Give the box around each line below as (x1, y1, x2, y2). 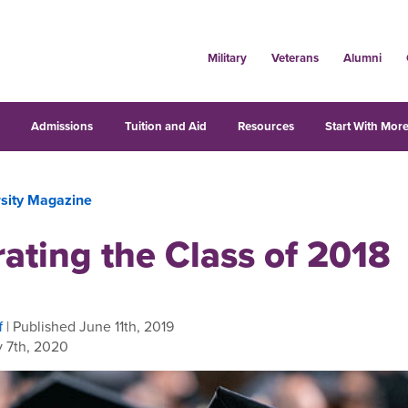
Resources (237, 117, 294, 135)
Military (207, 49, 247, 66)
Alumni (342, 49, 382, 66)
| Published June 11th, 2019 (3, 316, 174, 336)
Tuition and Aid (124, 117, 207, 135)
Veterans (270, 49, 319, 66)
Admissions (31, 117, 94, 135)
